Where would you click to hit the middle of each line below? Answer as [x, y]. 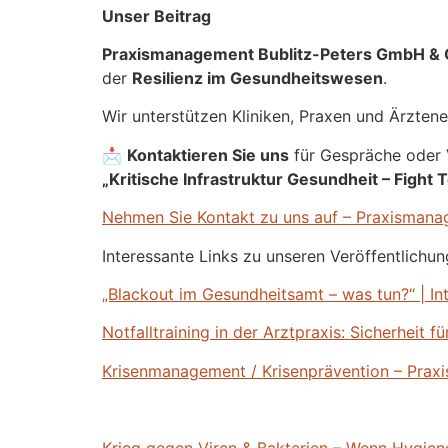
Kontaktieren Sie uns [208, 154]
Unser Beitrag [156, 15]
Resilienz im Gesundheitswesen [257, 78]
